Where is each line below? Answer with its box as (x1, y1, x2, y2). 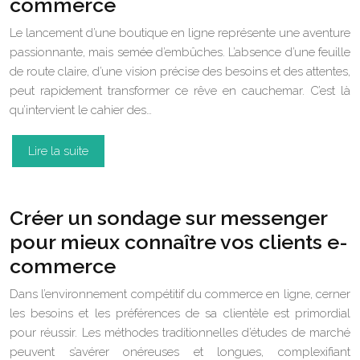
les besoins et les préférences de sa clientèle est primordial (10, 306, 350, 321)
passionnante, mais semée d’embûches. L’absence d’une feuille (10, 45, 350, 59)
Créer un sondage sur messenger (10, 206, 327, 230)
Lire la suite (28, 144, 88, 158)
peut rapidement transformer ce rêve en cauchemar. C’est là (10, 84, 350, 98)
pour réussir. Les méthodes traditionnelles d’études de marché (10, 325, 350, 340)
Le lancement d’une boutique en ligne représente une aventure (10, 26, 350, 40)
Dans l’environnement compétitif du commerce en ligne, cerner (10, 287, 350, 301)
